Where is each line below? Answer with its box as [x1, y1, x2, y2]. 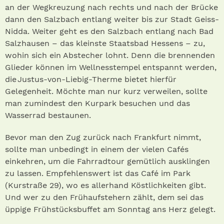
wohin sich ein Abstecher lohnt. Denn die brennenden [5, 50, 215, 60]
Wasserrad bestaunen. [5, 110, 91, 120]
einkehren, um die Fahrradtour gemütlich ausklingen [5, 156, 210, 166]
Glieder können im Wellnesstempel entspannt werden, [5, 62, 216, 72]
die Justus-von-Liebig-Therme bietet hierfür [5, 74, 176, 84]
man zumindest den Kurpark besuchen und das [5, 98, 190, 108]
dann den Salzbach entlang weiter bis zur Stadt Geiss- [5, 14, 219, 24]
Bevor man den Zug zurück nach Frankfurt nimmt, [5, 132, 201, 142]
